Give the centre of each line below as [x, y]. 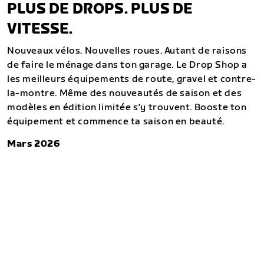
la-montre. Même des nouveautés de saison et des [125, 94]
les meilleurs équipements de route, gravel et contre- [132, 80]
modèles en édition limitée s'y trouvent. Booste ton [127, 108]
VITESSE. [40, 29]
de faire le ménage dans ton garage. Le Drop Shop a [128, 65]
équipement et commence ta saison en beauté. [116, 122]
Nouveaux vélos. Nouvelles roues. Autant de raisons [127, 51]
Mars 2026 [34, 144]
